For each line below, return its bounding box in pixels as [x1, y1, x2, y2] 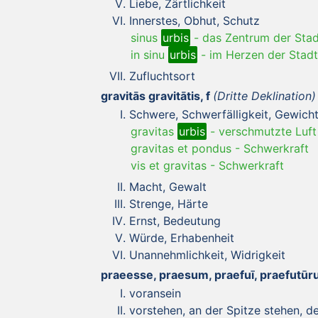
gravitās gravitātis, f [101, 88, 210, 103]
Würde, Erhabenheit [129, 230, 234, 245]
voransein [129, 285, 181, 300]
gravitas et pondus [131, 141, 231, 155]
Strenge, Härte [129, 196, 208, 211]
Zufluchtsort [129, 68, 195, 83]
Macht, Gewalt [129, 179, 207, 194]
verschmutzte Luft [219, 124, 317, 138]
